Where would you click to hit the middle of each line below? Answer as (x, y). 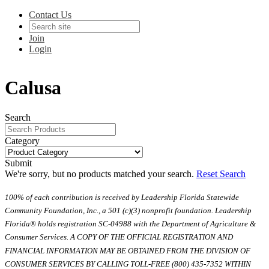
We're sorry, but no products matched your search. (99, 174)
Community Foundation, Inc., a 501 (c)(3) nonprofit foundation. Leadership (128, 211)
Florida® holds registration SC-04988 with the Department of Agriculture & (130, 224)
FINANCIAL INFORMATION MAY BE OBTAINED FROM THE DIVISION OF (128, 250)
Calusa (33, 88)
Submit (18, 163)
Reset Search (221, 174)
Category (22, 141)
